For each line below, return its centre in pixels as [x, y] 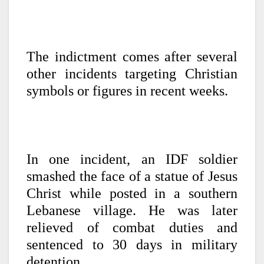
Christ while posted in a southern [132, 194]
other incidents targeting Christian [132, 74]
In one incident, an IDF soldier [132, 159]
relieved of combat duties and [132, 228]
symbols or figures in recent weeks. [127, 91]
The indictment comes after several [132, 57]
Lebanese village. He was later [132, 211]
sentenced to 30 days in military [132, 245]
